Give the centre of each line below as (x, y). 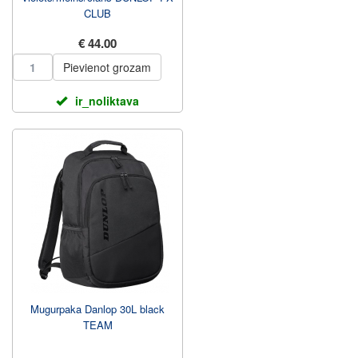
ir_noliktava (107, 101)
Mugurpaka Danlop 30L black (97, 309)
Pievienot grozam (107, 67)
